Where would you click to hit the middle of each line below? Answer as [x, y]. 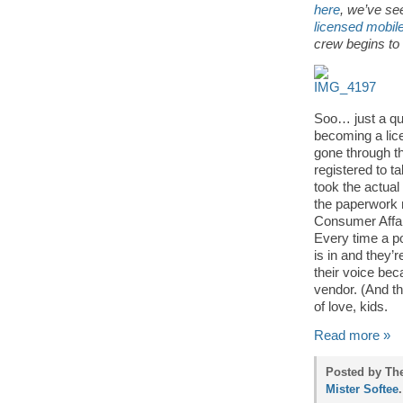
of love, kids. [351, 307]
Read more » [352, 336]
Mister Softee [362, 389]
